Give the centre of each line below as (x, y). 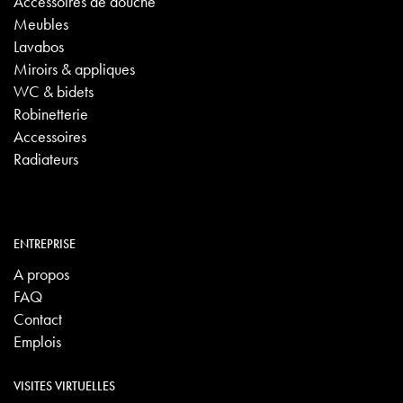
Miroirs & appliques (74, 69)
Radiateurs (46, 159)
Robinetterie (51, 114)
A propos (41, 273)
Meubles (41, 24)
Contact (38, 318)
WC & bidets (54, 92)
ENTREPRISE (45, 244)
